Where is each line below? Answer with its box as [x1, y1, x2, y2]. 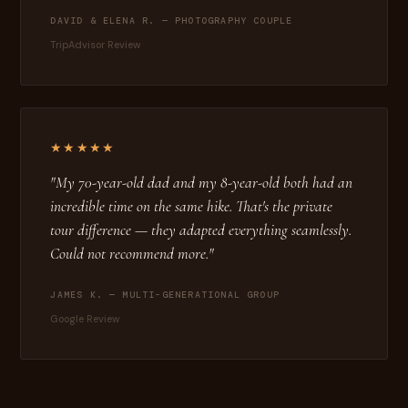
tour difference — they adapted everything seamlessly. [50, 219, 352, 240]
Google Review [50, 311, 121, 325]
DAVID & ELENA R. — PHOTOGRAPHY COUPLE [50, 15, 293, 27]
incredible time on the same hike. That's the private [50, 196, 333, 216]
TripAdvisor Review [50, 38, 142, 52]
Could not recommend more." [50, 243, 215, 263]
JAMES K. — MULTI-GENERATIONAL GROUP [50, 288, 280, 301]
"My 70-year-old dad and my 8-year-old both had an [50, 172, 353, 192]
